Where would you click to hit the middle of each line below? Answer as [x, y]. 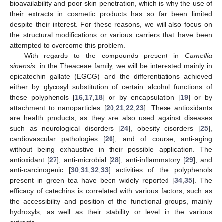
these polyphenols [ [43, 97]
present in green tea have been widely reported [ [92, 180]
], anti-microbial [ [84, 159]
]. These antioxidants [178, 107]
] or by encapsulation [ [141, 97]
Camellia [198, 55]
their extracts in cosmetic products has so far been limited [111, 14]
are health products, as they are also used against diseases [111, 118]
